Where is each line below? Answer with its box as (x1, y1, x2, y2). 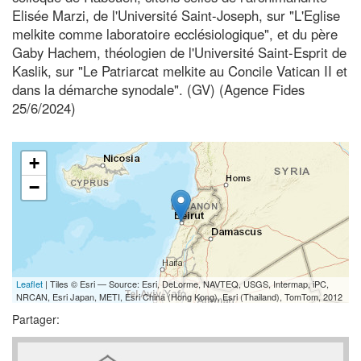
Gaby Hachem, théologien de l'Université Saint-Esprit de (12, 42, 346, 62)
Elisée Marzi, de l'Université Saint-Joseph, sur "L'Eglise (12, 5, 340, 25)
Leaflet (16, 276, 43, 290)
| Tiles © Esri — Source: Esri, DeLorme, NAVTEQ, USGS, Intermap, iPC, (43, 276, 329, 290)
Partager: (12, 310, 60, 327)
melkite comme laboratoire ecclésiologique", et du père (12, 23, 338, 44)
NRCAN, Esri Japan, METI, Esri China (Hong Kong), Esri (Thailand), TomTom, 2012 (16, 289, 342, 303)
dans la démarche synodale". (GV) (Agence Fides (12, 79, 305, 99)
